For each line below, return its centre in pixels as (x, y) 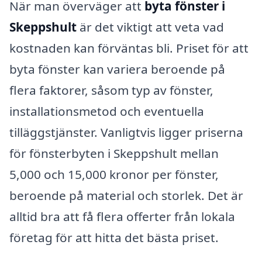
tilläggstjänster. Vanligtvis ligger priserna (126, 132)
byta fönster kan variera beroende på (117, 69)
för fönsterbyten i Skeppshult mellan (114, 154)
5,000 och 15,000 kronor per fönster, (114, 175)
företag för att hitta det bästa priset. (114, 238)
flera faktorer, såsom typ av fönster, (111, 90)
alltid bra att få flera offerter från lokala (122, 217)
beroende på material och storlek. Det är (126, 196)
